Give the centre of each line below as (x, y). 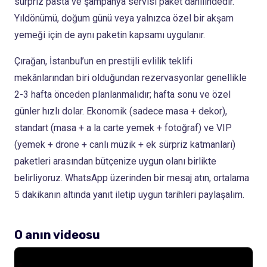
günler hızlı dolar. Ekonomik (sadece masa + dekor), (121, 111)
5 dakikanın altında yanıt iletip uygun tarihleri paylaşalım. (129, 194)
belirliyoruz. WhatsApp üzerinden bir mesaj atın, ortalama (132, 178)
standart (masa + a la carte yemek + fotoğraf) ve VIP (123, 128)
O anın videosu (57, 235)
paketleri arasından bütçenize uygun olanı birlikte (115, 161)
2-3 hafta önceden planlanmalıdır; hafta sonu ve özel (122, 94)
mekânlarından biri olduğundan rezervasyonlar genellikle (131, 77)
